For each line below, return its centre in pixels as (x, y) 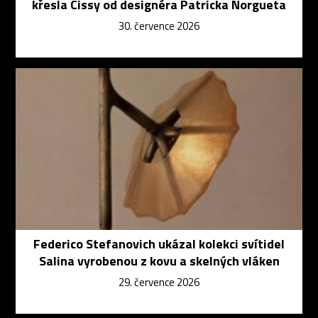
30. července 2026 (159, 26)
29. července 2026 (159, 282)
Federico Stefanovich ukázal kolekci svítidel (159, 243)
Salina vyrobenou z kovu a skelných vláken (159, 261)
